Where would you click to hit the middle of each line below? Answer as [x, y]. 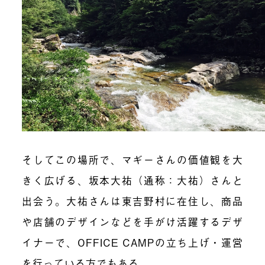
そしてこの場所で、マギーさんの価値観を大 [132, 159]
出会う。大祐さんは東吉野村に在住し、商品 [132, 201]
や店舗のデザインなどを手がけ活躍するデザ [132, 221]
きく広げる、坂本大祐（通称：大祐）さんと [132, 180]
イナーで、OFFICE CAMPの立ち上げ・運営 [132, 242]
